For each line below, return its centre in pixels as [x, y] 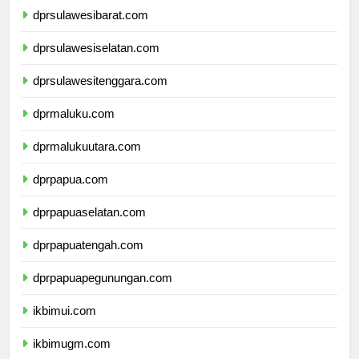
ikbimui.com [65, 325]
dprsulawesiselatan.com [96, 62]
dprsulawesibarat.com [91, 29]
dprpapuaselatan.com [89, 226]
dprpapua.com [71, 193]
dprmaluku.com [74, 127]
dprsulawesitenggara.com [100, 95]
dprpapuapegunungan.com [103, 292]
